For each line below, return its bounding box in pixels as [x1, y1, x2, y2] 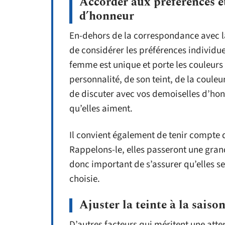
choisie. [69, 172, 100, 186]
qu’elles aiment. [69, 102, 133, 116]
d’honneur [79, 8, 134, 25]
